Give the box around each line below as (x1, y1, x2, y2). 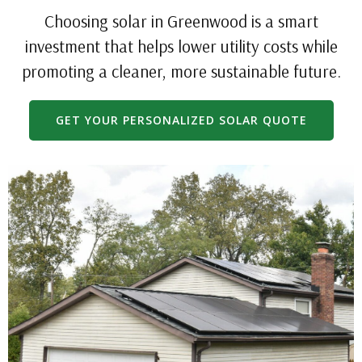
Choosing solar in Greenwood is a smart (44, 11, 318, 32)
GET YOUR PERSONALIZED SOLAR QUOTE (55, 112, 307, 128)
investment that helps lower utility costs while (24, 36, 338, 57)
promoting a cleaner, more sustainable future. (21, 61, 341, 82)
